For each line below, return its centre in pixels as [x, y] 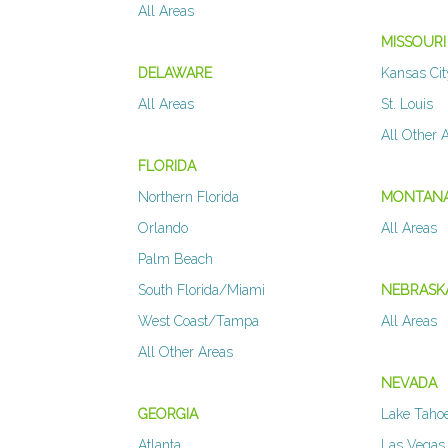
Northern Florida [188, 197]
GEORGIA [168, 414]
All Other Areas [185, 352]
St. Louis [407, 104]
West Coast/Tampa [198, 321]
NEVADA [409, 383]
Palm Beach [175, 259]
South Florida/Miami [201, 290]
